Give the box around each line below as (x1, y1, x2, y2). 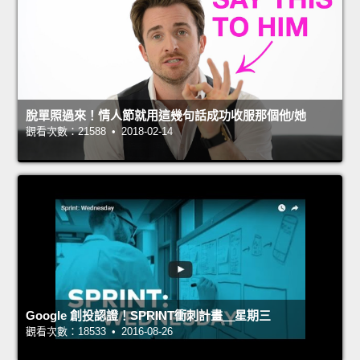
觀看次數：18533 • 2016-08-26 (26, 325, 173, 338)
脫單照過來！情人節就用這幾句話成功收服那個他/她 (26, 108, 306, 123)
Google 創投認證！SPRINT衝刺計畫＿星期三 (26, 309, 271, 323)
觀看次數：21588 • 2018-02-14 (26, 125, 173, 138)
